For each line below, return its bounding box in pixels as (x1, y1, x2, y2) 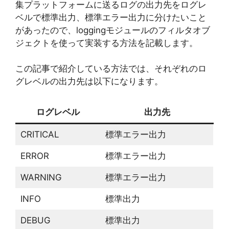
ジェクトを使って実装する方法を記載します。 (15, 37, 198, 48)
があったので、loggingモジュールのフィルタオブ (15, 25, 210, 35)
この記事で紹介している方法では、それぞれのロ (15, 63, 207, 74)
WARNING (20, 172, 62, 182)
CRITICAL (20, 129, 59, 140)
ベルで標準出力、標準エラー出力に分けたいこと (15, 12, 207, 22)
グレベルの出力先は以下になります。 (15, 76, 163, 86)
